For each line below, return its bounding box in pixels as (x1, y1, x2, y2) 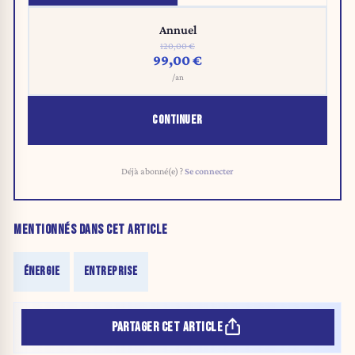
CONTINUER (152, 112, 203, 128)
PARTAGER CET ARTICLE (112, 319, 223, 335)
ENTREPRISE (83, 264, 138, 280)
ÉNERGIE (23, 264, 60, 280)
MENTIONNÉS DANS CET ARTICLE (13, 222, 168, 239)
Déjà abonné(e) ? (121, 165, 185, 177)
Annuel (158, 22, 197, 36)
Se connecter (185, 165, 234, 177)
